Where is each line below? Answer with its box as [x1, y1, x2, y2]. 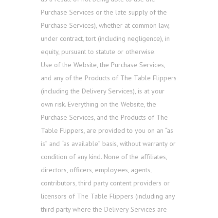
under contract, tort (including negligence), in [41, 34, 170, 43]
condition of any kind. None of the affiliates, [41, 152, 167, 162]
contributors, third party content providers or [41, 179, 170, 188]
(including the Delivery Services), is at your [41, 87, 164, 96]
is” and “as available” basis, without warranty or [41, 139, 176, 148]
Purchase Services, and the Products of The [41, 113, 168, 122]
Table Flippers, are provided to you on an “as [41, 126, 173, 135]
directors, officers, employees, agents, [41, 165, 151, 175]
